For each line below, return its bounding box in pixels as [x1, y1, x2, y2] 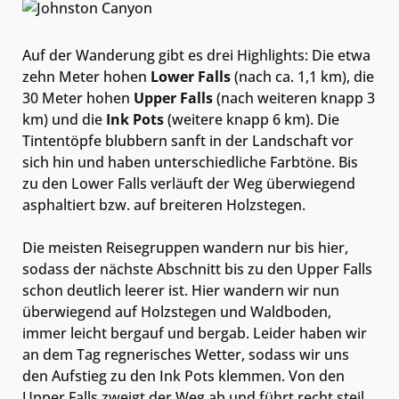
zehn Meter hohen [22, 66, 151, 86]
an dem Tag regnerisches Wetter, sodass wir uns [22, 344, 349, 364]
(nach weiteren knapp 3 [213, 87, 375, 108]
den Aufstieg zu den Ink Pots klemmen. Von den [22, 365, 345, 386]
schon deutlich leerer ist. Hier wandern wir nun [22, 280, 339, 300]
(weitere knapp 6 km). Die [164, 109, 339, 129]
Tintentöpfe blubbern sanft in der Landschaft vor [22, 130, 354, 151]
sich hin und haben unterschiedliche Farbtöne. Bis [22, 151, 358, 172]
